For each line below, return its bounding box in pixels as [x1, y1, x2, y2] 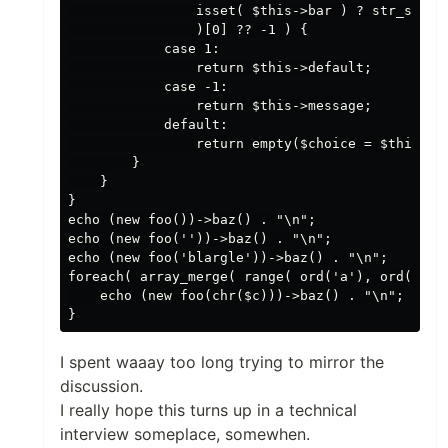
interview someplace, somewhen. [60, 424, 310, 444]
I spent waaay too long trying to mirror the [60, 352, 384, 372]
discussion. [60, 376, 143, 396]
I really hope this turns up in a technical [60, 400, 357, 420]
